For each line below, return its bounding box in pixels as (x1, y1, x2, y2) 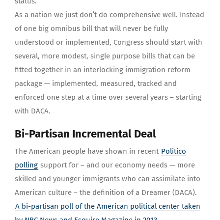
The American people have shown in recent (15, 147, 161, 156)
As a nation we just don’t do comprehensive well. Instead (15, 10, 204, 20)
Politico (161, 147, 186, 156)
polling (15, 161, 38, 170)
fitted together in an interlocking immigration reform (15, 65, 191, 75)
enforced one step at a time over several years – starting (15, 93, 201, 102)
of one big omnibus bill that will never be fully (15, 24, 168, 33)
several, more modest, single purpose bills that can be (15, 52, 195, 61)
